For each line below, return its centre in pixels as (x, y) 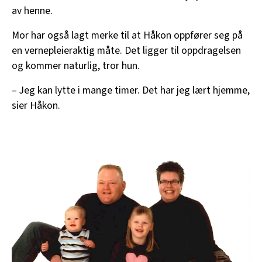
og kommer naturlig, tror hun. (76, 65)
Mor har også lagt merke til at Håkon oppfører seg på (127, 35)
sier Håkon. (36, 105)
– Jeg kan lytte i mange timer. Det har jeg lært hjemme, (131, 90)
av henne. (32, 11)
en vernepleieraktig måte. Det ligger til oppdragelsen (126, 50)
